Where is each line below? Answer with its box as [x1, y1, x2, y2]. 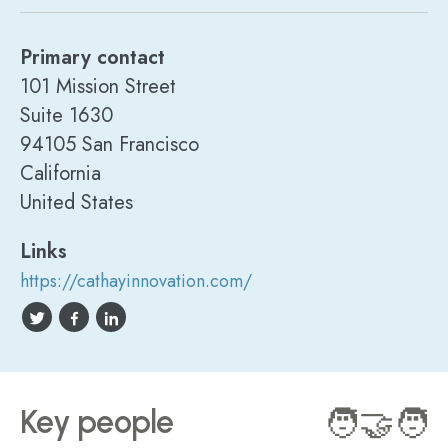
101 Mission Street [20, 72, 176, 101]
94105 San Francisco [20, 130, 199, 159]
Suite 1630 [20, 101, 113, 130]
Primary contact [20, 43, 165, 72]
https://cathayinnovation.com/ [20, 268, 252, 294]
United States [20, 188, 133, 217]
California [20, 159, 101, 188]
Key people [20, 403, 174, 441]
